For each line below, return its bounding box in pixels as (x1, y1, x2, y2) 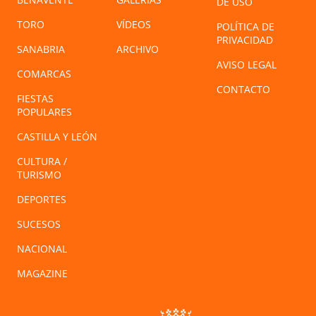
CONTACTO (216, 83, 270, 97)
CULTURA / (17, 154, 67, 169)
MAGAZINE (17, 267, 68, 281)
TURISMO (17, 168, 61, 182)
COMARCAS (17, 67, 71, 81)
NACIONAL (17, 242, 67, 256)
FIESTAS (17, 92, 54, 106)
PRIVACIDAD (216, 33, 273, 47)
